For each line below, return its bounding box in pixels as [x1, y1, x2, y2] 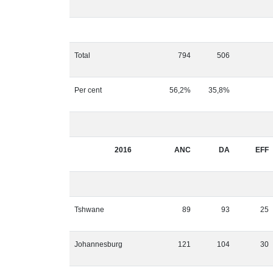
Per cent [74, 86, 102, 94]
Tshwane [74, 205, 104, 214]
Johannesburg [74, 240, 122, 249]
